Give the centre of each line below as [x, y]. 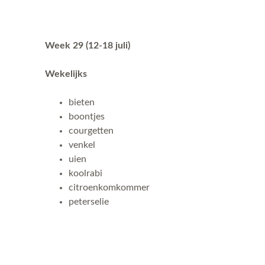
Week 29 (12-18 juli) [88, 46]
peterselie [89, 202]
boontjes [87, 117]
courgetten [91, 131]
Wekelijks [66, 74]
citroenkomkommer [109, 188]
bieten [82, 102]
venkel [82, 145]
